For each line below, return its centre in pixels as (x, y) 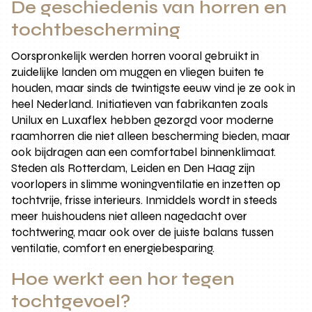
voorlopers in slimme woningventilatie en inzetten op (146, 184)
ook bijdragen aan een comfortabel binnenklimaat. (144, 152)
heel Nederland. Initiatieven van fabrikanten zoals (140, 104)
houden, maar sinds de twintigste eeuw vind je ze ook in (154, 88)
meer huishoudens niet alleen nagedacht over (130, 216)
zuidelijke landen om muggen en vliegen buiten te (138, 72)
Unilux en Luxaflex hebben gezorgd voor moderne (143, 120)
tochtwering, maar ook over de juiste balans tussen (143, 232)
